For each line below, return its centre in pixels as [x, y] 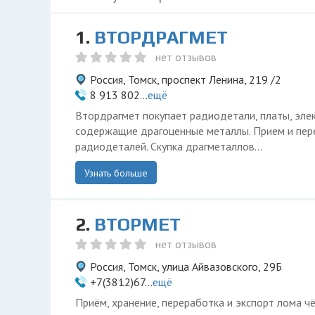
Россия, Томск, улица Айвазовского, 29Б [186, 266]
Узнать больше [116, 173]
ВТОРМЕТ [137, 224]
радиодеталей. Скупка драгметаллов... [169, 146]
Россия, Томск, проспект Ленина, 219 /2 [186, 79]
